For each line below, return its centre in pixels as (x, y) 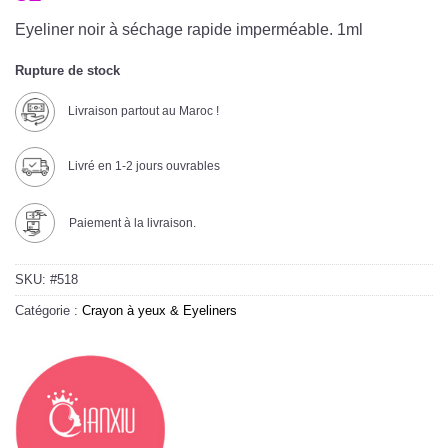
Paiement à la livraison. (132, 223)
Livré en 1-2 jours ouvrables (142, 166)
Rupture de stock (67, 70)
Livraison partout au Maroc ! (142, 110)
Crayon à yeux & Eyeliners (159, 310)
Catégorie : (48, 310)
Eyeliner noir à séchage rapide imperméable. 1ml (189, 30)
